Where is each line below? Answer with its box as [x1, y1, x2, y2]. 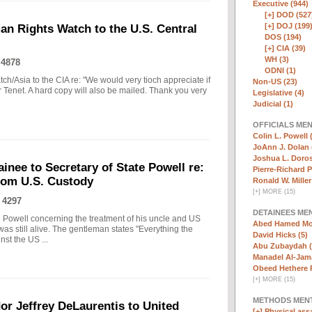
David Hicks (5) [253, 230, 308, 239]
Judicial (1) [253, 99, 293, 108]
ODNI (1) [265, 65, 296, 75]
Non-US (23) [253, 77, 297, 86]
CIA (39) [276, 43, 306, 52]
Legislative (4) [253, 88, 304, 97]
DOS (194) [265, 32, 302, 41]
